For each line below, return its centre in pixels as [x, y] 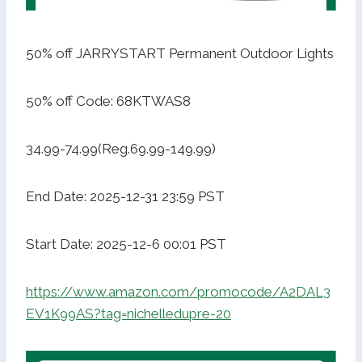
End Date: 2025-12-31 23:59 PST [125, 197]
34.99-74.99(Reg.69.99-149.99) [121, 149]
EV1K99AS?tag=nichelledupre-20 [128, 314]
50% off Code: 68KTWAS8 [108, 101]
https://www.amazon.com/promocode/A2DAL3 [178, 292]
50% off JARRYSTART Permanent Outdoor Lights [180, 54]
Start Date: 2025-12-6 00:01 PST [126, 244]
